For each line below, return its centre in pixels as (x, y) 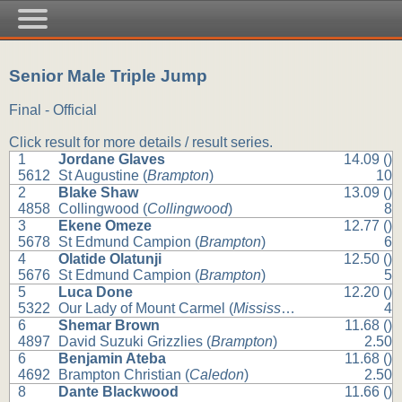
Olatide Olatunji (110, 259)
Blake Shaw (99, 193)
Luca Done (96, 293)
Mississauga (258, 309)
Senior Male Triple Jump (108, 75)
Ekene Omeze (105, 226)
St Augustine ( (103, 176)
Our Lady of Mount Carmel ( (146, 309)
